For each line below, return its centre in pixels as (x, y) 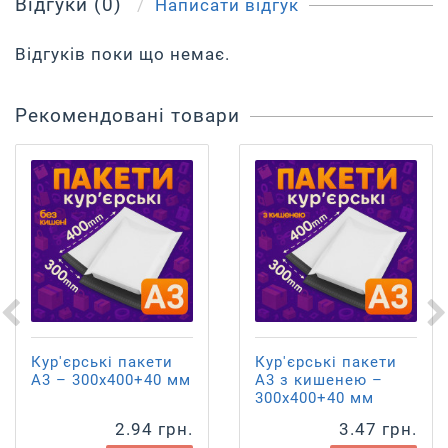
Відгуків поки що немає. (122, 54)
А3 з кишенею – (319, 380)
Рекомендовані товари (127, 115)
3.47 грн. (378, 429)
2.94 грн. (154, 429)
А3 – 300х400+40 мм (111, 380)
